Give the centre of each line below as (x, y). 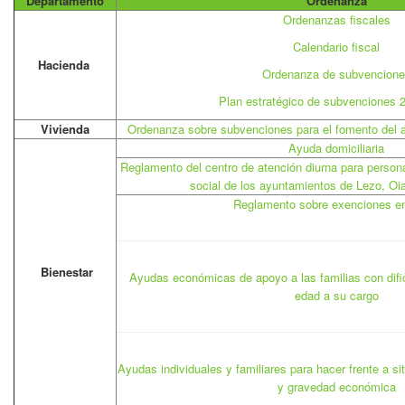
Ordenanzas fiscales (336, 19)
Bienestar (67, 272)
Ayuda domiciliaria (336, 148)
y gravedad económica (336, 386)
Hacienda (63, 65)
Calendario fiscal (336, 47)
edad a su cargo (336, 295)
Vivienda (65, 129)
